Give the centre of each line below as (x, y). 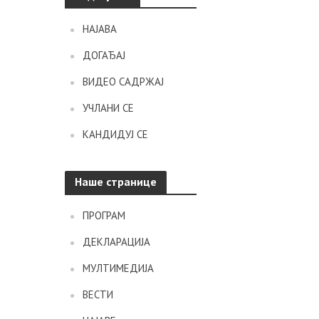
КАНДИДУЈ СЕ (115, 134)
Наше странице (115, 181)
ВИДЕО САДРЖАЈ (123, 81)
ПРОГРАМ (104, 215)
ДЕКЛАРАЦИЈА (116, 241)
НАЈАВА (99, 28)
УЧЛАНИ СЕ (108, 108)
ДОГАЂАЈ (104, 55)
